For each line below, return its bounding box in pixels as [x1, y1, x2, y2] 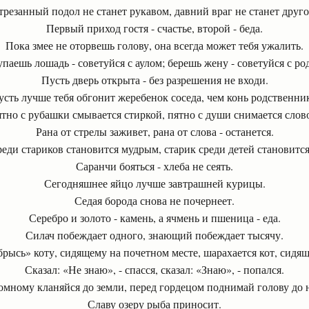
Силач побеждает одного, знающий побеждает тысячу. [26, 228, 283, 242]
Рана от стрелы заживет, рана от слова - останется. [35, 124, 274, 139]
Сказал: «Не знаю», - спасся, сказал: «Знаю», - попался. [25, 262, 284, 277]
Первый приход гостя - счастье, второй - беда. [46, 21, 263, 35]
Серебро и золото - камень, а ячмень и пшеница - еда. [28, 210, 281, 225]
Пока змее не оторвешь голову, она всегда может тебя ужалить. [6, 38, 303, 52]
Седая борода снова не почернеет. [74, 193, 235, 208]
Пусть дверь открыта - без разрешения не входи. [41, 72, 268, 87]
